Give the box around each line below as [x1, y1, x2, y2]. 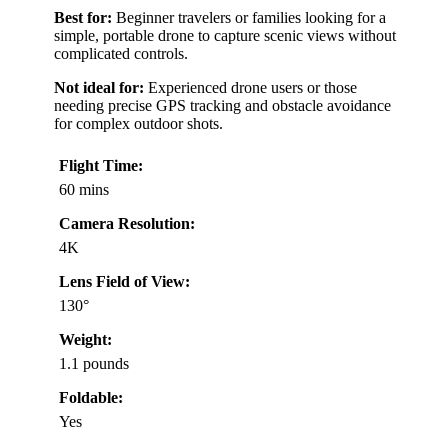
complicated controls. [54, 44, 188, 62]
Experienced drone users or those [144, 78, 357, 96]
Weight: [59, 330, 112, 348]
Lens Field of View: [59, 272, 190, 290]
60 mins [59, 180, 109, 198]
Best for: [54, 8, 112, 26]
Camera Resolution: [59, 214, 195, 232]
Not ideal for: [54, 78, 144, 96]
